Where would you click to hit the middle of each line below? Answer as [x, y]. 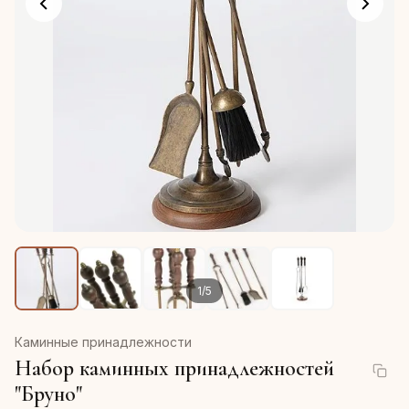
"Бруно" [48, 394]
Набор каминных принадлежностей [174, 368]
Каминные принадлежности [103, 342]
